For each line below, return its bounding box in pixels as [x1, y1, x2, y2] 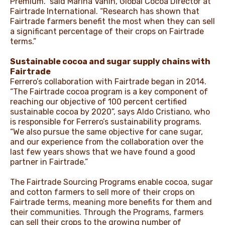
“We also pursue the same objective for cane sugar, [10, 127, 203, 137]
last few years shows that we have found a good [10, 147, 195, 157]
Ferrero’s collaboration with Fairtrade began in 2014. [10, 76, 206, 86]
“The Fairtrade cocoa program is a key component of [10, 86, 208, 96]
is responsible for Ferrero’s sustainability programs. [10, 117, 201, 127]
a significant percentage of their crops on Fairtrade [10, 26, 204, 36]
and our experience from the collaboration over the [10, 137, 203, 147]
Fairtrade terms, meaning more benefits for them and [10, 197, 212, 207]
